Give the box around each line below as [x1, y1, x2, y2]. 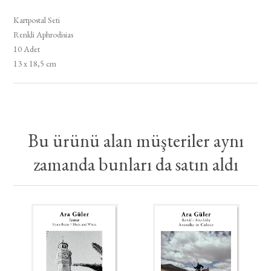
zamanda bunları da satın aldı [33, 152, 238, 177]
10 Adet [13, 44, 41, 55]
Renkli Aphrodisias [13, 29, 74, 41]
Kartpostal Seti [13, 15, 60, 26]
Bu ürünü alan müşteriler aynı [27, 129, 244, 153]
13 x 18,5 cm [13, 58, 57, 70]
